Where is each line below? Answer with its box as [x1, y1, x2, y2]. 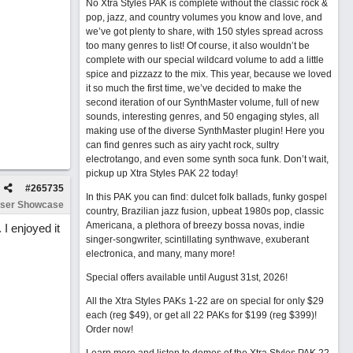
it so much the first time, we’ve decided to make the [85, 83, 302, 94]
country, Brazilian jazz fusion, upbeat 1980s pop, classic [85, 206, 324, 217]
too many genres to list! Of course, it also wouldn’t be [85, 40, 310, 51]
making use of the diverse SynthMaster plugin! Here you [85, 125, 325, 136]
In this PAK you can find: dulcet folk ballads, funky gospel [85, 191, 327, 203]
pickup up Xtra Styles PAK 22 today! [85, 168, 238, 179]
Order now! [85, 324, 133, 335]
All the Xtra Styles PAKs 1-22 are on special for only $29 [85, 295, 324, 307]
